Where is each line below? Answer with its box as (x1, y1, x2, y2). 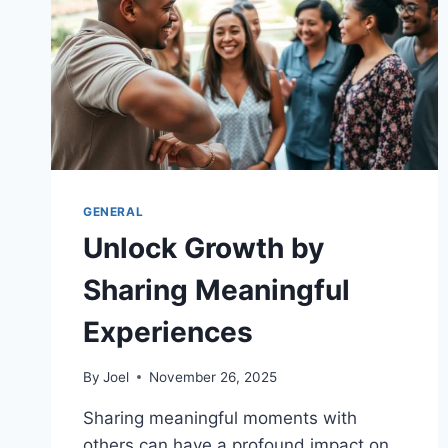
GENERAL (83, 204, 144, 220)
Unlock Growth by (83, 231, 324, 266)
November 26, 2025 (149, 368, 278, 385)
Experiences (83, 315, 253, 350)
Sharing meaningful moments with (83, 407, 357, 428)
